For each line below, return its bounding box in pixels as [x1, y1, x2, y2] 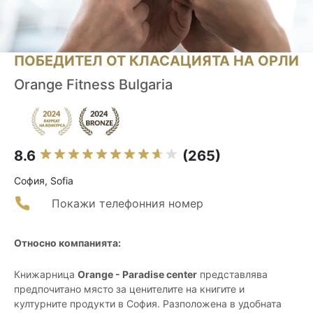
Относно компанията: [14, 237, 121, 249]
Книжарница [14, 268, 78, 281]
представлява [197, 268, 268, 281]
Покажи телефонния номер [52, 196, 203, 211]
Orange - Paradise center [78, 268, 197, 281]
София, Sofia [14, 175, 73, 187]
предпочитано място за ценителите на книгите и [14, 283, 245, 296]
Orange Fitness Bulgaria [14, 76, 173, 94]
